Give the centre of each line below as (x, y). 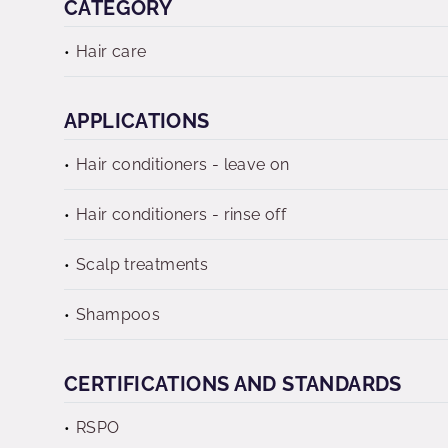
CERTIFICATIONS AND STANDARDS (233, 384)
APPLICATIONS (137, 121)
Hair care (111, 51)
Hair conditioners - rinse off (181, 214)
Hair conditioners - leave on (183, 164)
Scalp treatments (142, 264)
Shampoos (118, 314)
